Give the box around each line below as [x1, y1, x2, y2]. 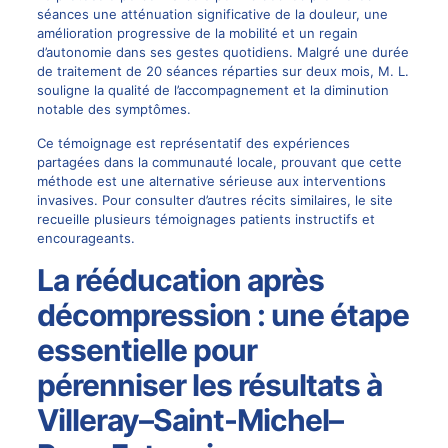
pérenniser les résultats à [36, 367, 382, 404]
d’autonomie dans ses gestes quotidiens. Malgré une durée [36, 44, 409, 61]
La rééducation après [36, 262, 324, 299]
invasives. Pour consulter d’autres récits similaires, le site [36, 192, 393, 209]
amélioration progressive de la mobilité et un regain [36, 25, 358, 42]
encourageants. [36, 230, 135, 247]
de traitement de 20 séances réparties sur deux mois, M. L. [36, 63, 409, 80]
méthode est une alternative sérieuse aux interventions [36, 173, 386, 190]
